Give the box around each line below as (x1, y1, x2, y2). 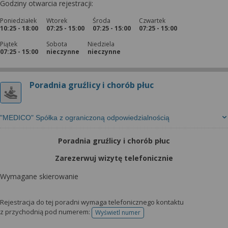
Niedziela (88, 40, 115, 48)
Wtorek (46, 16, 67, 25)
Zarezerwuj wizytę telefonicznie (55, 153, 173, 163)
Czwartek (139, 16, 165, 25)
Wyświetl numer (95, 208, 140, 217)
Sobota (46, 40, 67, 48)
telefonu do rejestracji (117, 211, 181, 220)
